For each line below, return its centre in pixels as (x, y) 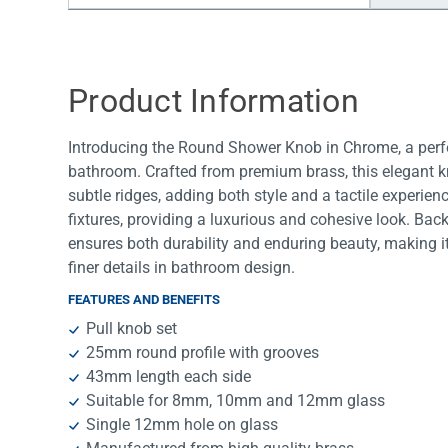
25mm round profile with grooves (203, 353)
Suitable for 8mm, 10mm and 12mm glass (236, 401)
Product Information (213, 101)
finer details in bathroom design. (181, 268)
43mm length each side (169, 377)
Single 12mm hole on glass (182, 425)
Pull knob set (132, 329)
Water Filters (140, 29)
